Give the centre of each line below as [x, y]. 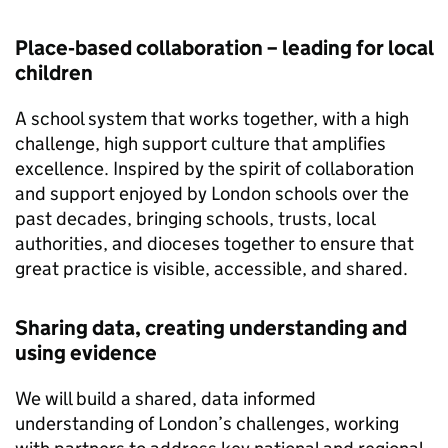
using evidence [86, 353]
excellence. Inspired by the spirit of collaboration [214, 168]
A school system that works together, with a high [212, 118]
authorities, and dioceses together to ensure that [214, 243]
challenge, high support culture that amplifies [200, 143]
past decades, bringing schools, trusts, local [195, 218]
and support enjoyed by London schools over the [212, 193]
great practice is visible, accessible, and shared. [211, 268]
